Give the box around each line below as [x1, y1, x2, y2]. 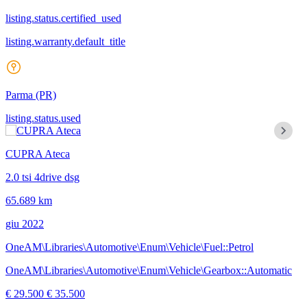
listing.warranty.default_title [5, 35, 125, 47]
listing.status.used [5, 112, 81, 124]
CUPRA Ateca [5, 147, 70, 160]
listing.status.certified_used [5, 12, 121, 24]
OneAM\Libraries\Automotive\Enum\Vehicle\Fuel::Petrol [5, 241, 254, 253]
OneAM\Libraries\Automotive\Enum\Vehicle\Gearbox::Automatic [5, 264, 292, 276]
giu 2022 [5, 217, 44, 230]
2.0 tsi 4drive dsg [5, 171, 79, 183]
